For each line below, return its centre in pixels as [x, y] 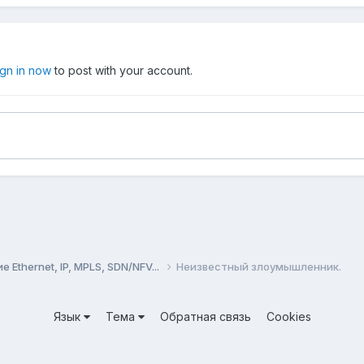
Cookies [288, 316]
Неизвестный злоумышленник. [259, 266]
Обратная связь [205, 316]
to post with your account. [122, 71]
